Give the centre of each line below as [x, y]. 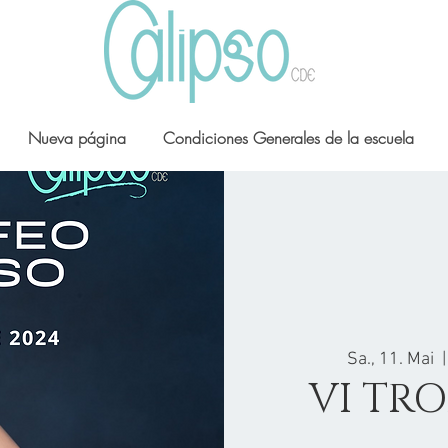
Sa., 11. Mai [390, 360]
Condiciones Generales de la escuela [288, 138]
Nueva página [77, 138]
